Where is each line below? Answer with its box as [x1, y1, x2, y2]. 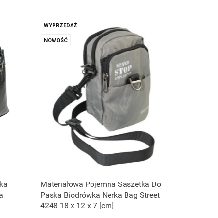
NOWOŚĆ [44, 37, 68, 44]
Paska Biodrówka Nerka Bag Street [40, 190, 160, 200]
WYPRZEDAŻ [44, 22, 78, 29]
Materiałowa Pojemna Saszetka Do [40, 180, 162, 189]
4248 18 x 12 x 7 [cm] [40, 201, 114, 211]
